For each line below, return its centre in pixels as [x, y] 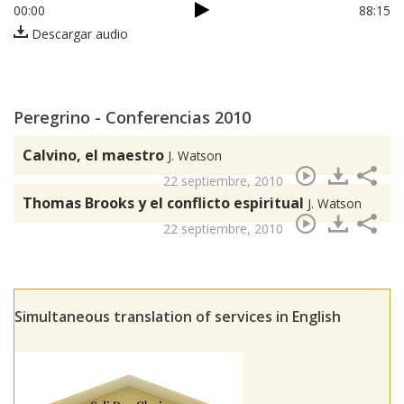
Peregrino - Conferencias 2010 [132, 118]
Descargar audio [78, 34]
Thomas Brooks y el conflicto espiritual [165, 203]
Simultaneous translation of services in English [178, 317]
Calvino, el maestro [95, 156]
